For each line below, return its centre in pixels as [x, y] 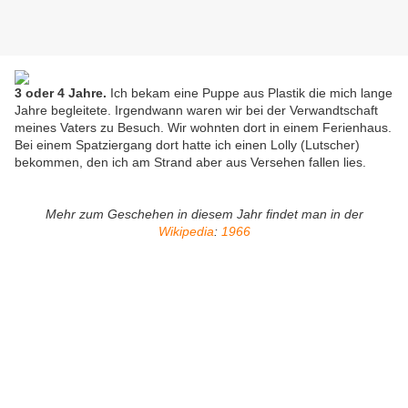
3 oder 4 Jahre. [61, 93]
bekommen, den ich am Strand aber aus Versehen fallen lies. [190, 163]
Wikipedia [186, 232]
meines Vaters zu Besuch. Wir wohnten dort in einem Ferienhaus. [203, 128]
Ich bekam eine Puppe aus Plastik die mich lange [250, 93]
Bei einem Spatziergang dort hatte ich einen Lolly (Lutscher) [187, 145]
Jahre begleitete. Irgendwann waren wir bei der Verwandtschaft [196, 111]
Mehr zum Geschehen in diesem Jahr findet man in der [204, 214]
